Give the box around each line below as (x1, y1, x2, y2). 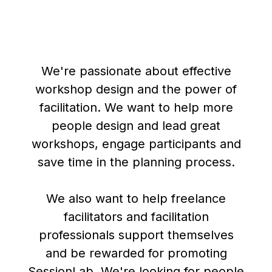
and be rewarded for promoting (45, 246, 227, 261)
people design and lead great (52, 118, 220, 134)
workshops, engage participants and (31, 137, 241, 152)
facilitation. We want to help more (39, 100, 233, 115)
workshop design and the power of (35, 82, 237, 97)
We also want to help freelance (46, 191, 226, 206)
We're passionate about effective (41, 64, 231, 79)
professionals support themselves (38, 228, 234, 243)
